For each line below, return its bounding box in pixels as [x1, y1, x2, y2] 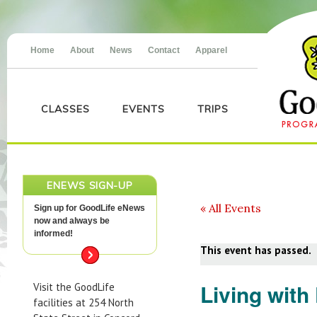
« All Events [200, 201, 261, 215]
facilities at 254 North [33, 296, 134, 309]
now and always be [34, 216, 110, 226]
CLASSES [41, 103, 90, 115]
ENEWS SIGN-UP [47, 179, 133, 192]
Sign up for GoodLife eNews [34, 203, 145, 213]
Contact [148, 45, 180, 55]
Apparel [195, 45, 227, 55]
